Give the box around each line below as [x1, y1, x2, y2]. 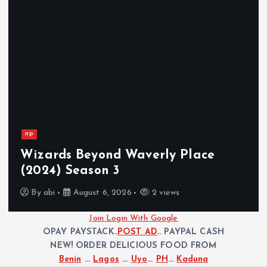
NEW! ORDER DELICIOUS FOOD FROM [50, 241, 217, 251]
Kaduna [176, 255, 209, 265]
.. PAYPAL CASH [157, 228, 225, 237]
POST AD [117, 228, 158, 237]
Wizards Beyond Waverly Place [20, 149, 215, 162]
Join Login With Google [89, 214, 178, 223]
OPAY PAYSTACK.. [42, 228, 118, 237]
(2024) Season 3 [20, 164, 120, 177]
